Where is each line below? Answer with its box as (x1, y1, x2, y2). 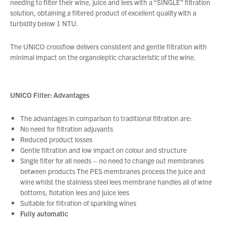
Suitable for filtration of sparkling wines (20, 198, 136, 207)
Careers (35, 120, 59, 129)
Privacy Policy (35, 181, 76, 190)
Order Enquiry (35, 135, 78, 144)
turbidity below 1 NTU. (10, 19, 79, 28)
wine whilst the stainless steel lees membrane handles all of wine (20, 177, 212, 186)
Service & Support (35, 54, 90, 64)
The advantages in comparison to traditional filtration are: (20, 113, 192, 123)
